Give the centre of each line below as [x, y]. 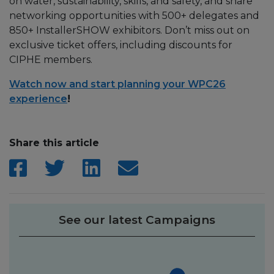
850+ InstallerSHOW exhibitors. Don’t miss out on [129, 30]
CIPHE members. [51, 59]
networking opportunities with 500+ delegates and [134, 15]
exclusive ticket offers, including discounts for [121, 45]
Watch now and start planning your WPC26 [117, 84]
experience [38, 98]
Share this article [54, 143]
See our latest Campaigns [137, 220]
